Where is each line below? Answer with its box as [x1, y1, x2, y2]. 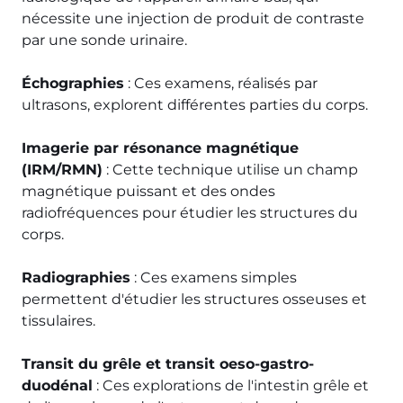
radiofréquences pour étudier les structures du [22, 203, 358, 221]
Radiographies [22, 268, 130, 286]
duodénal [22, 376, 93, 394]
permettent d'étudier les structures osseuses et [22, 290, 367, 308]
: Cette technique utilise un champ [103, 160, 358, 178]
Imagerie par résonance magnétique [22, 139, 299, 157]
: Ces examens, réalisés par [124, 74, 318, 92]
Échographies [22, 74, 124, 92]
